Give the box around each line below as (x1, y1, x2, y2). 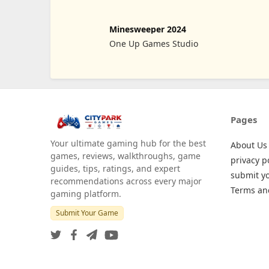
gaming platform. (50, 187, 121, 199)
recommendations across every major (50, 175, 202, 187)
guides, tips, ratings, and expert (50, 162, 180, 174)
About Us (231, 139, 267, 151)
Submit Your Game (56, 207, 118, 218)
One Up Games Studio (109, 38, 198, 50)
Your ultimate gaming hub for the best (50, 137, 206, 149)
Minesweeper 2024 (109, 23, 186, 35)
